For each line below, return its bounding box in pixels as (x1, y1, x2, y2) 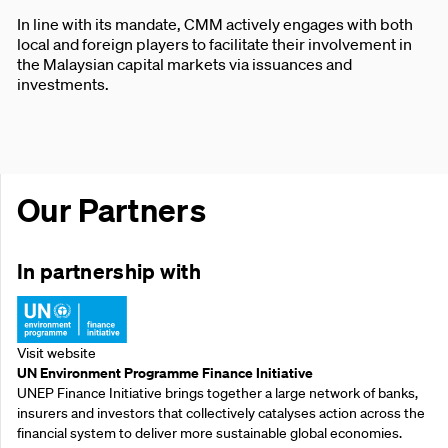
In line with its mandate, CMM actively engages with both (17, 14, 413, 34)
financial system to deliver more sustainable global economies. (17, 424, 402, 443)
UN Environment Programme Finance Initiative (17, 363, 313, 383)
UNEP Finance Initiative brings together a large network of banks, (17, 384, 418, 403)
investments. (17, 74, 109, 94)
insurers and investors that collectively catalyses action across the (17, 404, 425, 423)
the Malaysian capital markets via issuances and (17, 54, 352, 74)
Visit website (17, 344, 96, 363)
